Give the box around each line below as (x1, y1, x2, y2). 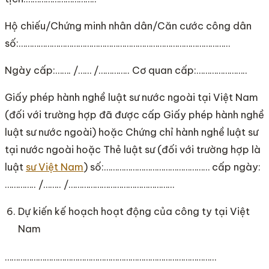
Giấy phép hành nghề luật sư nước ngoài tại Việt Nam (5, 91, 258, 104)
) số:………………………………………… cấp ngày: (83, 161, 261, 174)
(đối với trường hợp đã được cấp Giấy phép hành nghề (5, 109, 264, 121)
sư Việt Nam (26, 161, 83, 174)
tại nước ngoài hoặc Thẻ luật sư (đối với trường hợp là (5, 144, 261, 156)
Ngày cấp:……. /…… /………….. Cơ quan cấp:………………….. (5, 64, 247, 77)
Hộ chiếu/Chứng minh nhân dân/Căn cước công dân (5, 20, 252, 32)
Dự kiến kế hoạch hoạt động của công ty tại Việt (18, 205, 250, 218)
